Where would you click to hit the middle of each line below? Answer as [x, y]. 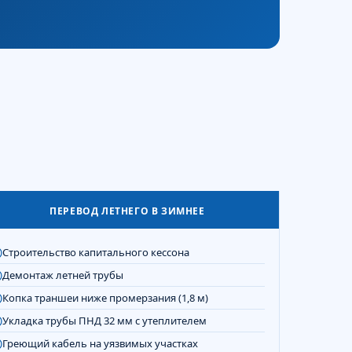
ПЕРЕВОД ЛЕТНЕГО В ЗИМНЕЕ [127, 211]
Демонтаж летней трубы [63, 275]
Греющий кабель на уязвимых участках [100, 343]
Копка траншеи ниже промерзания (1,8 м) [105, 298]
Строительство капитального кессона [96, 252]
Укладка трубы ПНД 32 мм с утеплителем [104, 321]
